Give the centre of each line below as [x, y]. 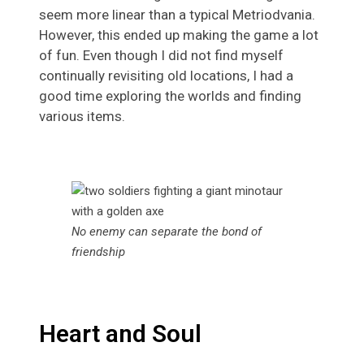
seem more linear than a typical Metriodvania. [177, 14]
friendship [98, 251]
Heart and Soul [120, 333]
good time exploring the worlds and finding [170, 95]
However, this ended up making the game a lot [179, 35]
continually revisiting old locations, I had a [166, 75]
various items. [82, 116]
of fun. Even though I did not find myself [161, 55]
